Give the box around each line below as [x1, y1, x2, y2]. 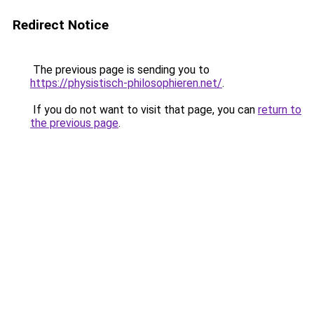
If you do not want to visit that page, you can [30, 103, 258, 116]
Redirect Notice [13, 17, 109, 33]
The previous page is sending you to [30, 63, 210, 76]
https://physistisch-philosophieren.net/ [30, 76, 222, 90]
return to [258, 103, 301, 116]
